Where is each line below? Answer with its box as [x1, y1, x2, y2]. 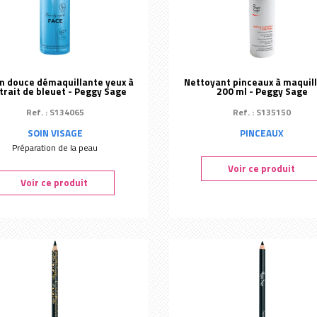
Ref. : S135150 [233, 105, 292, 119]
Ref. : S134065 [25, 105, 84, 119]
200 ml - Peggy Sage [216, 84, 308, 98]
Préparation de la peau [12, 141, 98, 154]
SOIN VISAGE [27, 126, 83, 140]
